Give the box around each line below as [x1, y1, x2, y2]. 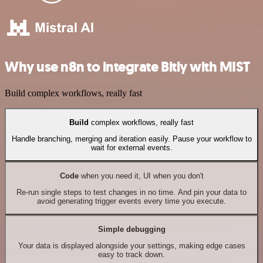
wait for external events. [90, 143, 173, 152]
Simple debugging [97, 224, 166, 234]
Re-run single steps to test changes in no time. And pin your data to [16, 187, 247, 197]
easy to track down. [98, 249, 165, 259]
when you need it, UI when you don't [78, 171, 204, 180]
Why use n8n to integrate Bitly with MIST [5, 58, 250, 77]
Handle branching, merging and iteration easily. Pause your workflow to [11, 134, 252, 143]
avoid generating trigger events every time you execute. [37, 196, 226, 205]
